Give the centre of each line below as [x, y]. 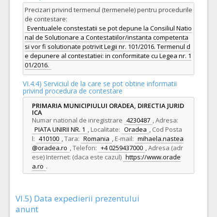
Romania [96, 139]
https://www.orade [153, 157]
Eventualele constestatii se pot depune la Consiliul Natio [109, 28]
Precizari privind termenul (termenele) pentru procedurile [108, 10]
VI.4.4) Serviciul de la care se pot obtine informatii [100, 84]
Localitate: [105, 130]
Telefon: [85, 148]
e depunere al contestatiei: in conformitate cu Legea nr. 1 [108, 56]
